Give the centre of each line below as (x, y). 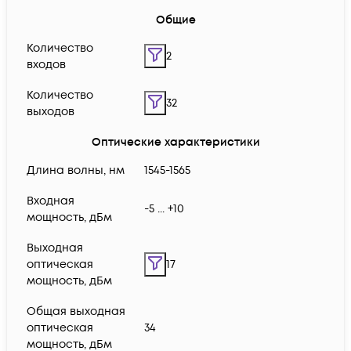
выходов (51, 112)
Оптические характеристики (175, 143)
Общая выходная (76, 312)
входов (46, 65)
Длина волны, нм (76, 171)
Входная (51, 201)
